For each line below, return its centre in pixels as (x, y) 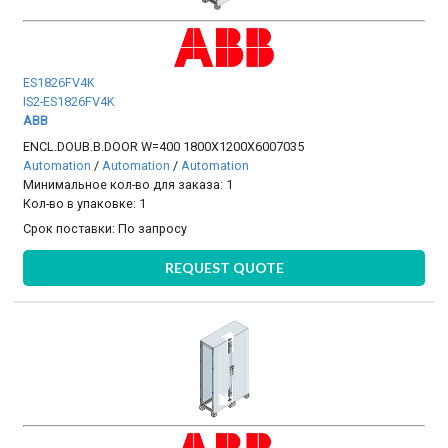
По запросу (153, 228)
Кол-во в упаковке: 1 (85, 203)
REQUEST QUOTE (224, 268)
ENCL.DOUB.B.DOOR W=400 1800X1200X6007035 (164, 146)
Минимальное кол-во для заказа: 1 (128, 184)
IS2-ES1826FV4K (69, 102)
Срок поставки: (71, 228)
